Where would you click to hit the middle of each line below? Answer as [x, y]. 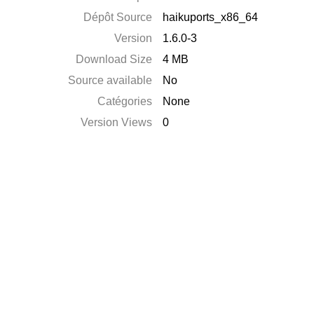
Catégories [125, 101]
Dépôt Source [118, 17]
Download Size [114, 59]
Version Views [117, 122]
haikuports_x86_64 [211, 17]
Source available [110, 80]
